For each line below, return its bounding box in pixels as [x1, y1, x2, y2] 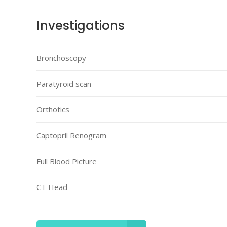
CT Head [36, 182, 67, 192]
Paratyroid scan [36, 79, 91, 89]
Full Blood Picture [36, 156, 97, 166]
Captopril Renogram [36, 130, 106, 140]
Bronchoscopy [36, 53, 86, 63]
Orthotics [36, 104, 69, 115]
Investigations [36, 17, 125, 34]
